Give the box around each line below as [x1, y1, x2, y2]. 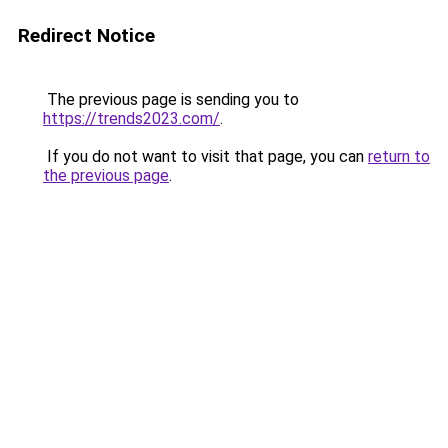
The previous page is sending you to [43, 90, 299, 109]
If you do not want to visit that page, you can [43, 147, 368, 166]
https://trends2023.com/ [43, 109, 220, 128]
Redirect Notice [18, 24, 155, 47]
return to [368, 147, 430, 166]
